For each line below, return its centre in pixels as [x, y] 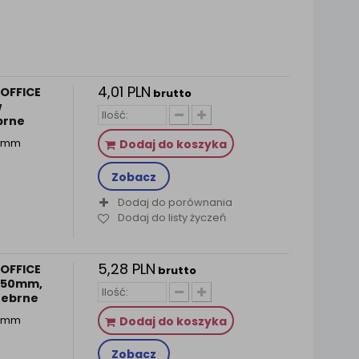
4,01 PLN [124, 92]
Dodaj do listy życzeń [171, 218]
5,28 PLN [126, 269]
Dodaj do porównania [175, 202]
